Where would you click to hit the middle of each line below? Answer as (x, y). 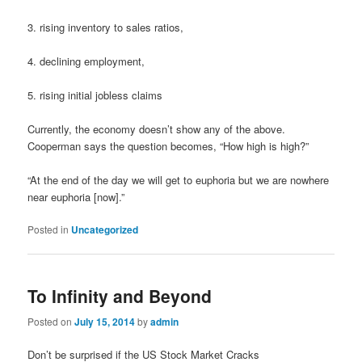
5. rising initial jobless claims (95, 95)
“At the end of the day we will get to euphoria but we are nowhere (179, 180)
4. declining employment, (86, 61)
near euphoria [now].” (76, 197)
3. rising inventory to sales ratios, (106, 27)
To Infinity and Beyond (120, 296)
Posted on (51, 321)
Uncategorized (105, 230)
